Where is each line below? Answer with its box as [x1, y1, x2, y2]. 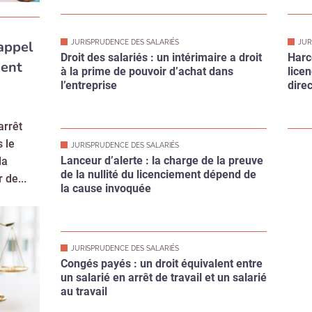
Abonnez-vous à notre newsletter [109, 272, 306, 289]
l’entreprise [60, 25, 117, 39]
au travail [60, 231, 107, 245]
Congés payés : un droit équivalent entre [60, 203, 263, 217]
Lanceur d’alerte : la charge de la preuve [60, 100, 263, 114]
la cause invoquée [60, 128, 151, 142]
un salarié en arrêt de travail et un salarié [60, 217, 267, 231]
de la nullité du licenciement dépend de [60, 114, 256, 128]
